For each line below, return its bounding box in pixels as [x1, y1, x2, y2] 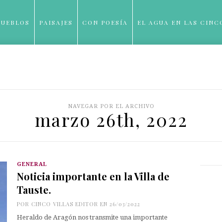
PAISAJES [39, 18, 73, 26]
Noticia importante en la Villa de [17, 169, 169, 183]
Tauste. [17, 183, 51, 196]
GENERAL [17, 161, 47, 167]
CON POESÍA [82, 18, 128, 26]
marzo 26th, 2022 [34, 108, 188, 131]
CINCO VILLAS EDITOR [31, 200, 98, 208]
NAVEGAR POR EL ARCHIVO [67, 103, 155, 110]
